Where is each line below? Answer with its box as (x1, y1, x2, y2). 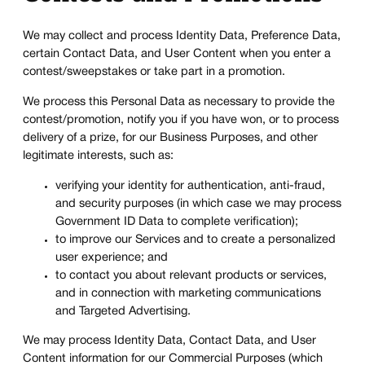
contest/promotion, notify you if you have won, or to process (23, 114, 339, 125)
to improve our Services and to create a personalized (55, 234, 336, 245)
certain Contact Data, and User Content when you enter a (23, 49, 331, 60)
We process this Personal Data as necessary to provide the (23, 96, 335, 108)
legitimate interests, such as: (23, 150, 174, 161)
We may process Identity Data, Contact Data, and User (23, 336, 316, 347)
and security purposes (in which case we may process (55, 198, 341, 209)
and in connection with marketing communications (55, 288, 321, 299)
